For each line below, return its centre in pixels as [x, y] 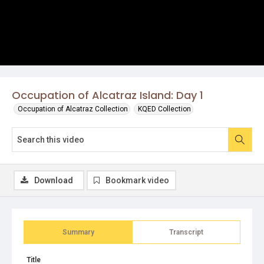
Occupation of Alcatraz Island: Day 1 [108, 95]
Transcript [186, 232]
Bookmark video [137, 180]
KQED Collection [164, 109]
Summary [78, 232]
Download [54, 180]
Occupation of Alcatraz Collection [73, 109]
